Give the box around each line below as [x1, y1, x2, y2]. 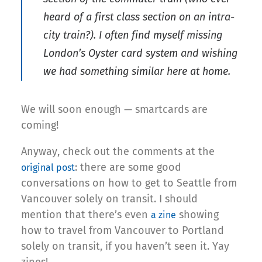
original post [21, 161, 75, 173]
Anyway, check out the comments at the [21, 144, 215, 158]
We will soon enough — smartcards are [21, 102, 208, 116]
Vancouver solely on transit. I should [21, 192, 198, 205]
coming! [21, 118, 58, 132]
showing [176, 208, 219, 221]
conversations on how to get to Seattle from [21, 176, 237, 189]
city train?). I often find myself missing [43, 28, 222, 42]
